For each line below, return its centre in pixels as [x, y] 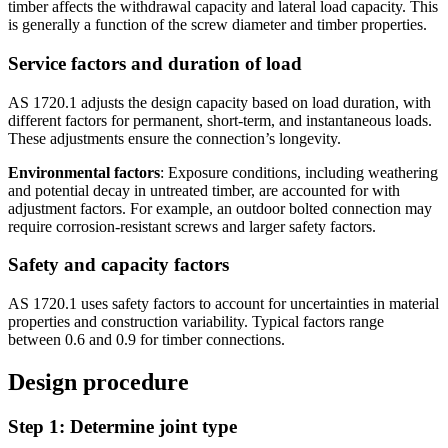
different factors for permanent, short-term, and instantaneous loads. [220, 120]
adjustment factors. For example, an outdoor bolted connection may [220, 208]
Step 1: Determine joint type [122, 426]
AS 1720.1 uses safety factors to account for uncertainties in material [223, 303]
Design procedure [98, 381]
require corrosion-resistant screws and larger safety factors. [192, 226]
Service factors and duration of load [155, 63]
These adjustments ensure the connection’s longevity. [174, 138]
